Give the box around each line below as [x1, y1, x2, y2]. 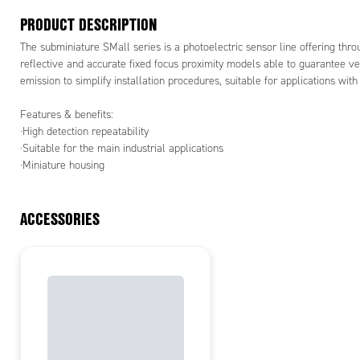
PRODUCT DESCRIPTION [20, 12, 157, 35]
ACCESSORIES [20, 207, 100, 230]
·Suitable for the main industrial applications [20, 141, 223, 155]
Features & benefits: [20, 107, 113, 121]
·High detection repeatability [20, 124, 149, 138]
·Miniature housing [20, 157, 104, 172]
